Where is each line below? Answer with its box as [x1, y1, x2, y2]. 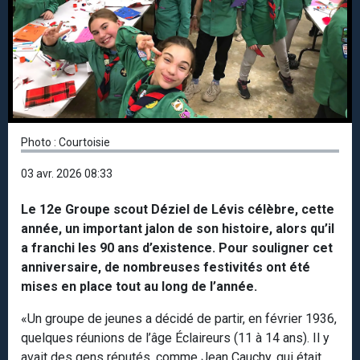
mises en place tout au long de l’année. [21, 279, 257, 295]
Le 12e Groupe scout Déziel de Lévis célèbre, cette [21, 202, 334, 218]
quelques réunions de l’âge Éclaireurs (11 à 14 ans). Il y [21, 330, 329, 346]
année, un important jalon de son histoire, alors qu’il [21, 221, 334, 237]
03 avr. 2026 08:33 [21, 167, 112, 181]
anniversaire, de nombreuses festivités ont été [21, 260, 310, 276]
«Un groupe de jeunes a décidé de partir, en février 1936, [21, 311, 337, 327]
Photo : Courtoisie [21, 136, 110, 149]
